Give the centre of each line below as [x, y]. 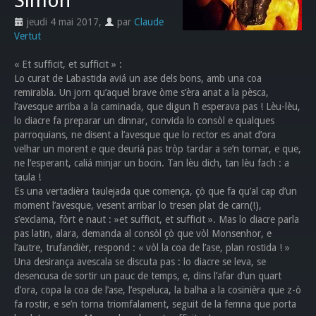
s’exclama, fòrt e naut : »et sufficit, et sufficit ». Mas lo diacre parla [157, 219]
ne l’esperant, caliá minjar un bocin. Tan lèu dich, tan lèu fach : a [152, 163]
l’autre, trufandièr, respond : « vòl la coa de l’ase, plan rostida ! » [152, 248]
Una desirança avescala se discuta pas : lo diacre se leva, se [140, 262]
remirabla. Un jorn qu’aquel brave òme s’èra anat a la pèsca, [141, 92]
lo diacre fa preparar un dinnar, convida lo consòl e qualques [144, 121]
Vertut [28, 36]
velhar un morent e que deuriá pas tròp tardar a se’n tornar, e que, [158, 149]
